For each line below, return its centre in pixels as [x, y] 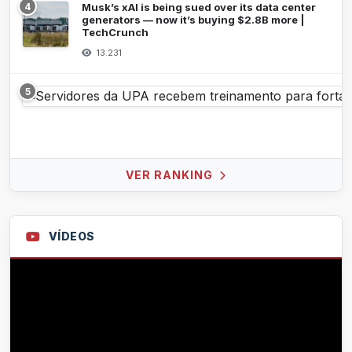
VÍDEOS [71, 236]
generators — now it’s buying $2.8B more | [193, 20]
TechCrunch [115, 33]
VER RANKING [171, 175]
